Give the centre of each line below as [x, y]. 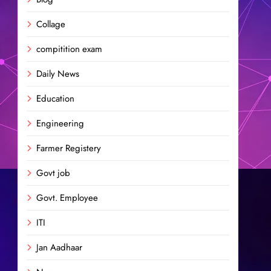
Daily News [58, 74]
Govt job [53, 173]
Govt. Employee [67, 198]
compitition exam [69, 49]
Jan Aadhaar [59, 247]
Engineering [60, 123]
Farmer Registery [69, 148]
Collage [51, 24]
